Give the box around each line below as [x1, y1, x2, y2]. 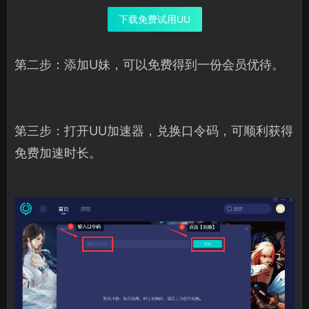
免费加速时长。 [14, 145, 101, 160]
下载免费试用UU [119, 12, 190, 25]
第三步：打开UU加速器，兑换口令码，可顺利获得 [14, 123, 293, 138]
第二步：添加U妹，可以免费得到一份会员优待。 [14, 57, 284, 72]
